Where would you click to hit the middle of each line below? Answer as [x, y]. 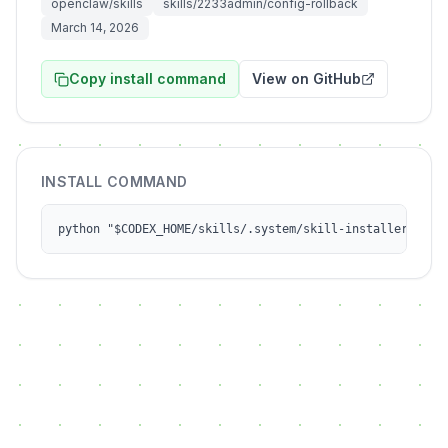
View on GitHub [306, 78]
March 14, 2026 [95, 27]
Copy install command [147, 78]
